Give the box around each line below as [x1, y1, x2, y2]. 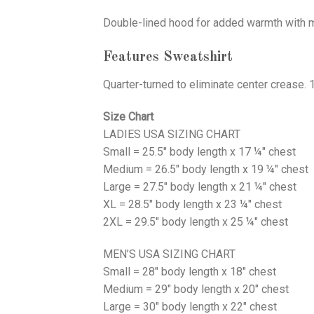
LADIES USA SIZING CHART [103, 128, 240, 141]
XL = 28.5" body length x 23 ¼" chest [103, 198, 282, 211]
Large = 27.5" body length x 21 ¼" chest [103, 180, 296, 193]
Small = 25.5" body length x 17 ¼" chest [103, 145, 296, 158]
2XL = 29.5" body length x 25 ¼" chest [103, 215, 288, 228]
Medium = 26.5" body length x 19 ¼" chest [103, 163, 308, 176]
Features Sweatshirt [103, 50, 233, 65]
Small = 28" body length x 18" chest [103, 264, 276, 278]
